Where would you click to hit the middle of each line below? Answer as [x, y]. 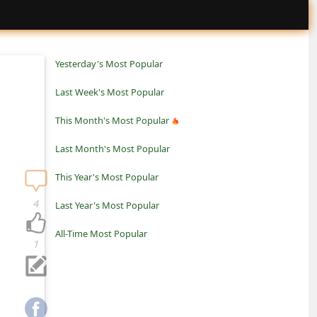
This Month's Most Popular [112, 120]
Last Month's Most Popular [113, 149]
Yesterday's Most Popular [109, 64]
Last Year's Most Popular [107, 205]
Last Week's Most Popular [110, 92]
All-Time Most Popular [101, 234]
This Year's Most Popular [107, 177]
